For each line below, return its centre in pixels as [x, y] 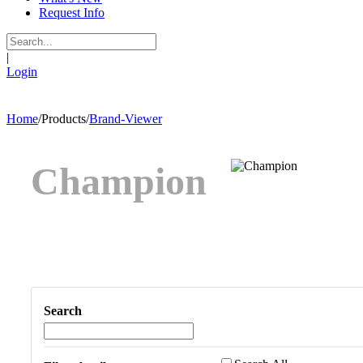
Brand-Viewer [126, 119]
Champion [119, 181]
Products [64, 119]
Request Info [72, 13]
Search [63, 311]
